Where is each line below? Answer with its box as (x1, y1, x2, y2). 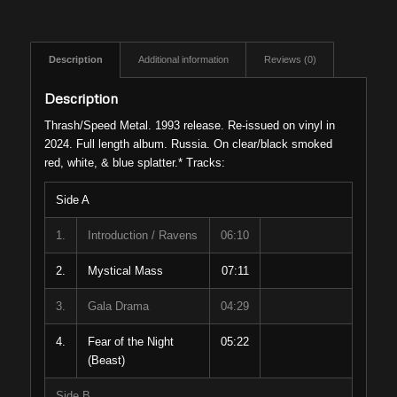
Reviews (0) (263, 54, 316, 66)
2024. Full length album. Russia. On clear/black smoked (43, 137, 332, 152)
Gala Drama (87, 300, 149, 314)
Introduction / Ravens (87, 229, 198, 243)
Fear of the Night (87, 335, 174, 349)
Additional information (137, 54, 229, 66)
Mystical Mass (87, 264, 163, 278)
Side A (55, 193, 90, 207)
